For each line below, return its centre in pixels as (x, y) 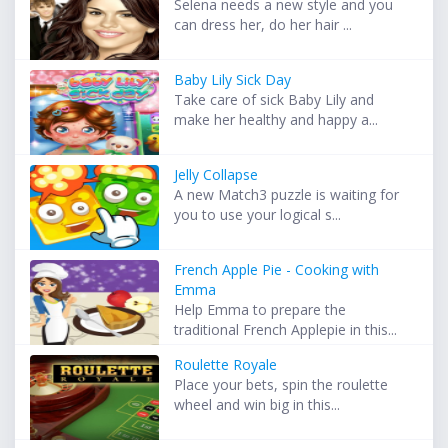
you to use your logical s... (258, 215)
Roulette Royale (226, 365)
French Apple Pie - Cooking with (277, 270)
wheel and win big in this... (257, 405)
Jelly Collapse (216, 175)
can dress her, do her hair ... (263, 25)
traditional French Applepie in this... (286, 330)
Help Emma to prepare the (260, 310)
